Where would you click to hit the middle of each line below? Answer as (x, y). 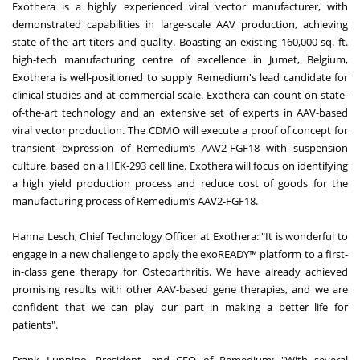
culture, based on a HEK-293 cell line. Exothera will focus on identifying (180, 166)
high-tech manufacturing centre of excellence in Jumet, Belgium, (180, 60)
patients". (35, 325)
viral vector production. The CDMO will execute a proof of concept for (180, 131)
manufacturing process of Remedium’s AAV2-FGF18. (135, 201)
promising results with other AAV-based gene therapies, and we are (180, 290)
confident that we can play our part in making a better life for (180, 307)
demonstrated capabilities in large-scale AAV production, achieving (180, 25)
